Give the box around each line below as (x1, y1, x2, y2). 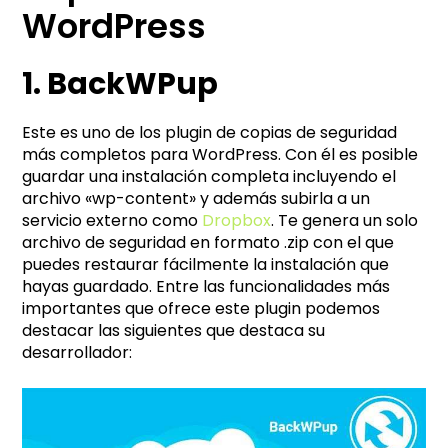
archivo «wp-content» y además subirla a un (22, 186, 371, 210)
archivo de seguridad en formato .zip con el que (22, 230, 395, 254)
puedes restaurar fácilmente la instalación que (22, 252, 390, 276)
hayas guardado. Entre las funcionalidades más (22, 274, 391, 298)
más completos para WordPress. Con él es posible (22, 142, 419, 166)
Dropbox (202, 208, 272, 232)
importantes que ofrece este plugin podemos (22, 296, 381, 320)
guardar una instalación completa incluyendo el (22, 164, 397, 188)
